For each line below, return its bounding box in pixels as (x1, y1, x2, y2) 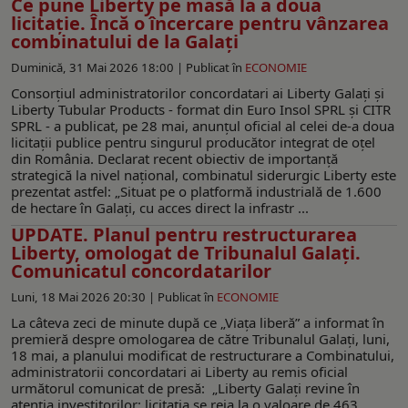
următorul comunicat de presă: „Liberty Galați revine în (11, 378, 360, 397)
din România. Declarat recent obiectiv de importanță (11, 148, 338, 168)
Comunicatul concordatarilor (11, 258, 271, 283)
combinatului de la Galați (11, 28, 239, 54)
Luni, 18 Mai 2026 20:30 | (11, 288, 158, 305)
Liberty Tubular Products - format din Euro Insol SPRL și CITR (11, 99, 391, 118)
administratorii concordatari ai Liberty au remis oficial (11, 362, 348, 381)
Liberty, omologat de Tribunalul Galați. (11, 240, 361, 265)
